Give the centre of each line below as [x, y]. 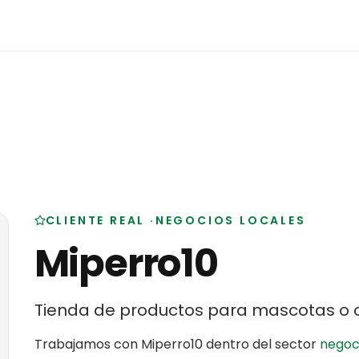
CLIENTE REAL [95, 220]
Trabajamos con [87, 344]
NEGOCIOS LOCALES [230, 220]
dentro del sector [261, 344]
